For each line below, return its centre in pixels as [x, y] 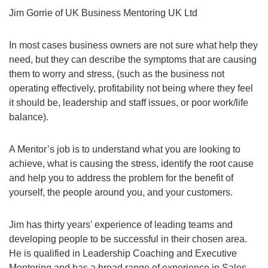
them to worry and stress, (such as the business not [117, 74]
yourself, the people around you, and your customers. [121, 192]
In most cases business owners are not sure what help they [133, 45]
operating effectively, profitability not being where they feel [131, 88]
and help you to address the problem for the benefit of [121, 178]
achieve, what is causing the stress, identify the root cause [131, 164]
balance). [29, 117]
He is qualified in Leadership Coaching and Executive [123, 253]
